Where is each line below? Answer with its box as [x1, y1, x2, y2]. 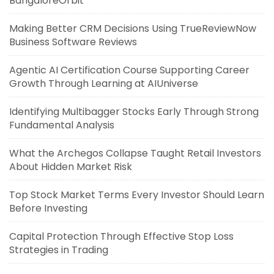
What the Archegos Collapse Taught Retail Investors [9, 146, 261, 160]
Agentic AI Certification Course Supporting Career [9, 63, 250, 77]
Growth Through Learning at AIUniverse [9, 76, 198, 91]
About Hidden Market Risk [9, 160, 132, 174]
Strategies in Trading [9, 243, 108, 257]
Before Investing [9, 201, 87, 215]
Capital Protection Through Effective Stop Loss [9, 229, 234, 243]
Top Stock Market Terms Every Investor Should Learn [9, 188, 264, 202]
